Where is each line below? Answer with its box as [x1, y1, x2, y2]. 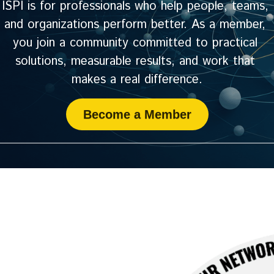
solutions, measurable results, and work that [15, 53, 255, 70]
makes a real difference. [72, 71, 202, 89]
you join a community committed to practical [12, 34, 257, 52]
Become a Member [83, 108, 191, 121]
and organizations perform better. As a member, [4, 16, 265, 34]
